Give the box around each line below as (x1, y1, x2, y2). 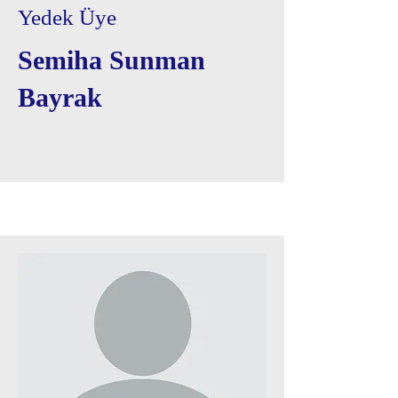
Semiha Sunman (18, 45, 205, 75)
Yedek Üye (18, 5, 116, 29)
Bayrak (18, 83, 102, 112)
